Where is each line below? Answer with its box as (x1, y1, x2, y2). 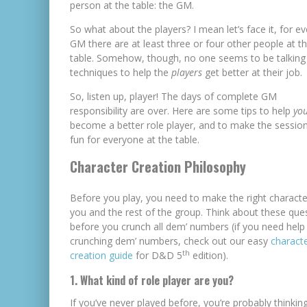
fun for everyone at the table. (70, 133, 199, 146)
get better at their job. (205, 66, 302, 79)
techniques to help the (70, 66, 171, 79)
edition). (190, 249, 228, 262)
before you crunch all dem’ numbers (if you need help (70, 220, 305, 233)
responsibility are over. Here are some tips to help (70, 104, 293, 117)
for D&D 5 (133, 249, 182, 262)
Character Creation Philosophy (70, 156, 246, 177)
